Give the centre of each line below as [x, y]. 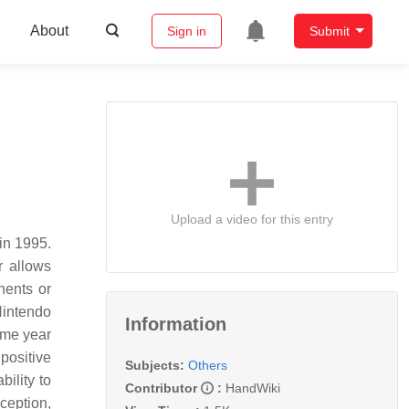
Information [176, 324]
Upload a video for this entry [252, 219]
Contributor [163, 388]
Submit [329, 31]
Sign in [186, 31]
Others [208, 365]
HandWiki [253, 388]
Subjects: [155, 365]
